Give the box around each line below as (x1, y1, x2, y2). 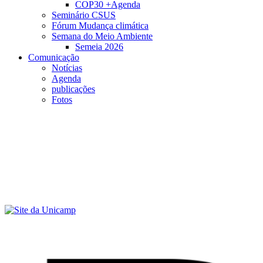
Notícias (52, 63, 82, 73)
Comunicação (28, 52, 79, 62)
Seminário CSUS (52, 10, 116, 20)
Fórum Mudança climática (52, 21, 149, 31)
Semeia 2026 (75, 42, 123, 52)
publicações (52, 84, 95, 94)
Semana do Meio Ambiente (52, 31, 153, 41)
